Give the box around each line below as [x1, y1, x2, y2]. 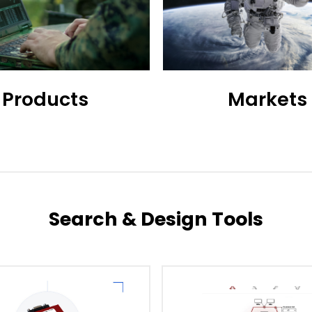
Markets [227, 86, 307, 113]
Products [1, 86, 88, 113]
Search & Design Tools [49, 206, 263, 233]
